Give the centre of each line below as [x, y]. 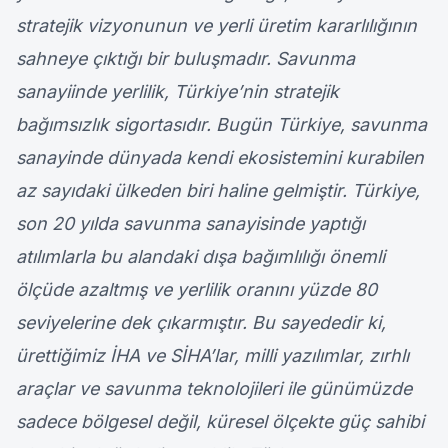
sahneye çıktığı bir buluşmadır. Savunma [185, 59]
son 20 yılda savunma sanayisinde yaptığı [190, 224]
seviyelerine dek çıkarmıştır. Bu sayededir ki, [201, 323]
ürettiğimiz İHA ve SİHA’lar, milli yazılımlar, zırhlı [212, 356]
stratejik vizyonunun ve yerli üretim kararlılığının [216, 26]
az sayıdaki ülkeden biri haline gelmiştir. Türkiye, [218, 191]
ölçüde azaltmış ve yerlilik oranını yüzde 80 [196, 290]
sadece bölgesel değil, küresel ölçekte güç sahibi [220, 422]
